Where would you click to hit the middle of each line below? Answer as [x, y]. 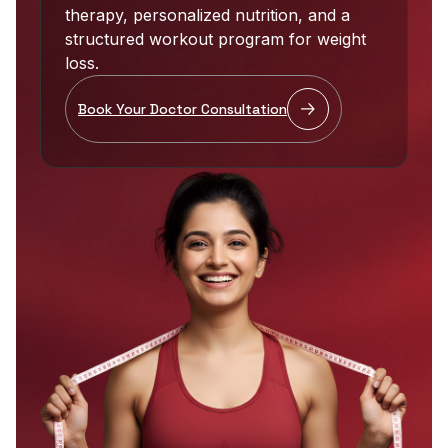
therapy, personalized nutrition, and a [207, 15]
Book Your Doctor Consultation [182, 109]
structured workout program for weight [215, 39]
